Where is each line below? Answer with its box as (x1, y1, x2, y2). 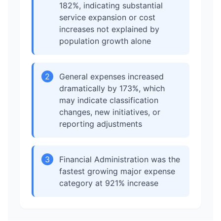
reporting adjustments (59, 119, 142, 129)
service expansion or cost (59, 12, 155, 22)
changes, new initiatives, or (59, 107, 160, 117)
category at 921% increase (59, 178, 158, 188)
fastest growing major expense (59, 166, 175, 176)
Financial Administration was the (59, 154, 180, 164)
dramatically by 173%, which (59, 83, 165, 93)
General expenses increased (59, 72, 164, 81)
